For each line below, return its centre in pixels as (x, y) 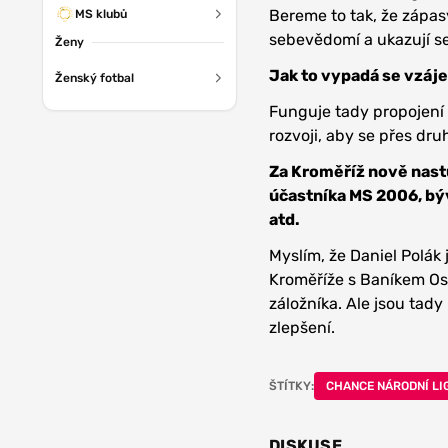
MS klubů (101, 14)
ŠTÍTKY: (291, 386)
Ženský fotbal (94, 78)
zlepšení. (302, 328)
